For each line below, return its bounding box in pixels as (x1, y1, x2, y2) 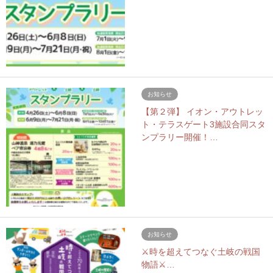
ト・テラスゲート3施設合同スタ (141, 119, 266, 129)
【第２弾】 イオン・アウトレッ (141, 106, 264, 116)
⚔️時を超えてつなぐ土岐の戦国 (141, 246, 261, 257)
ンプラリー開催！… (141, 132, 219, 142)
